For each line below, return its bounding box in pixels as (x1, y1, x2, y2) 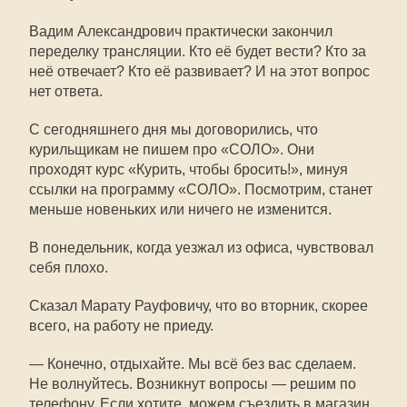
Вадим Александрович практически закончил (29, 24, 333, 39)
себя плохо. (29, 260, 108, 275)
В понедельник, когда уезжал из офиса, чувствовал (29, 240, 373, 255)
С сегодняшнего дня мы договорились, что (29, 122, 318, 137)
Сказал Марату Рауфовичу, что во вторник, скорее (29, 298, 368, 313)
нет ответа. (29, 84, 103, 99)
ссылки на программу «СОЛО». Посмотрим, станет (29, 182, 372, 197)
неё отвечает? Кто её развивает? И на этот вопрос (29, 64, 370, 79)
